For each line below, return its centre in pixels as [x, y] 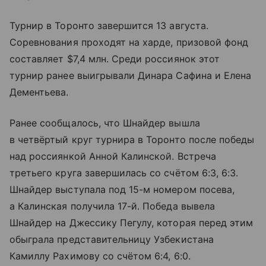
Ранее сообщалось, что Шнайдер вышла [105, 123]
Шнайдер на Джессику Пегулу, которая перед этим [132, 222]
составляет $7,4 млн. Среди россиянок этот [115, 58]
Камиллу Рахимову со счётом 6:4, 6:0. [100, 256]
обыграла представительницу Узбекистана [112, 239]
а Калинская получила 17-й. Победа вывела [112, 206]
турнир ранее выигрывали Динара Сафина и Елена [131, 75]
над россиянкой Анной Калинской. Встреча [113, 156]
